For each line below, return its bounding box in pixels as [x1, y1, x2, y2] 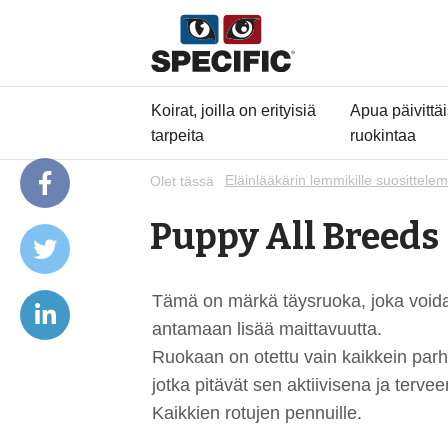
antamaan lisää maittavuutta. [152, 318, 383, 339]
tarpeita [151, 125, 205, 144]
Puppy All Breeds [150, 214, 440, 259]
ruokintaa [349, 125, 416, 144]
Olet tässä [149, 173, 214, 189]
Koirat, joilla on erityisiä [151, 100, 317, 119]
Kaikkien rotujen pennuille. [152, 402, 363, 423]
